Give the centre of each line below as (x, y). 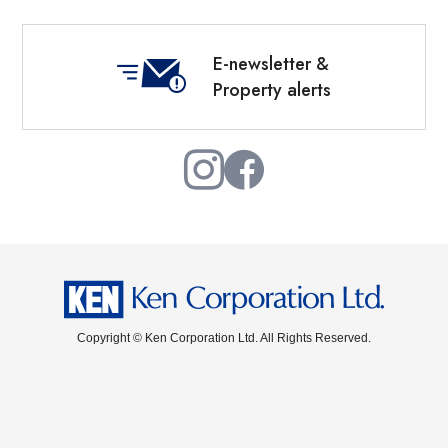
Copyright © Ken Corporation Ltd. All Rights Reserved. (224, 338)
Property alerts (272, 90)
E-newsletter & (271, 64)
